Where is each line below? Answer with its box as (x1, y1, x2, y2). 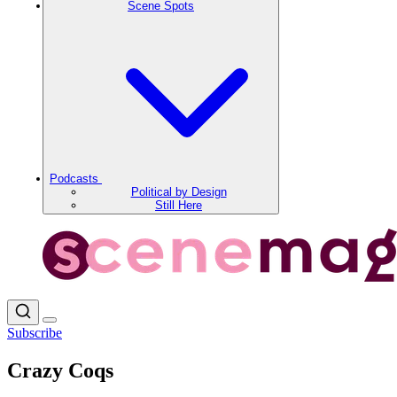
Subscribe (7, 325, 62, 340)
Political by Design (130, 185, 227, 198)
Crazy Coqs (7, 358, 113, 382)
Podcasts (50, 172, 102, 185)
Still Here (155, 198, 202, 212)
